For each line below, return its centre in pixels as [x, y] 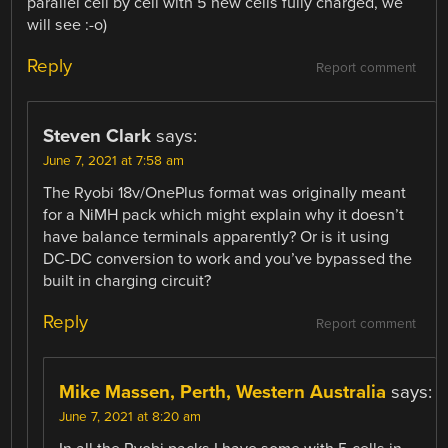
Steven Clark [97, 135]
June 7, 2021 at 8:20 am [130, 416]
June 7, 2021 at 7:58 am [114, 160]
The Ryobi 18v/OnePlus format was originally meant [225, 192]
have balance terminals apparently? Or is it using [216, 236]
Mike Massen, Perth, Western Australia [223, 391]
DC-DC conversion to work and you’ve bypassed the [228, 258]
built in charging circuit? [127, 280]
